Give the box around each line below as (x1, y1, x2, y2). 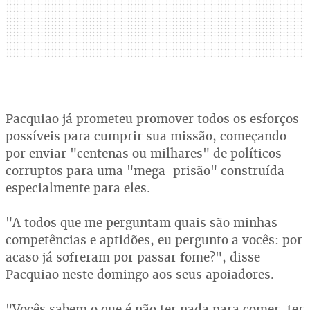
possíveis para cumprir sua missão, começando (6, 128, 286, 144)
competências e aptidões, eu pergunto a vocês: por (6, 232, 302, 248)
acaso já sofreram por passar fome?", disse (6, 249, 260, 265)
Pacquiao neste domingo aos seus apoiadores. (6, 266, 274, 282)
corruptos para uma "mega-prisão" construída (6, 163, 284, 179)
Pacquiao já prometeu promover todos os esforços (6, 111, 299, 127)
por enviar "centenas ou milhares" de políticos (6, 145, 282, 161)
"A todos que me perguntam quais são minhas (6, 215, 277, 230)
